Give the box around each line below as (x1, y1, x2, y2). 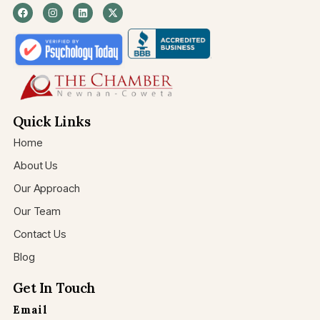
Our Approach (13, 181, 80, 196)
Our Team (13, 204, 61, 219)
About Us (13, 159, 59, 173)
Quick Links (12, 113, 91, 131)
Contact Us (13, 227, 66, 241)
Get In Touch (12, 279, 96, 297)
